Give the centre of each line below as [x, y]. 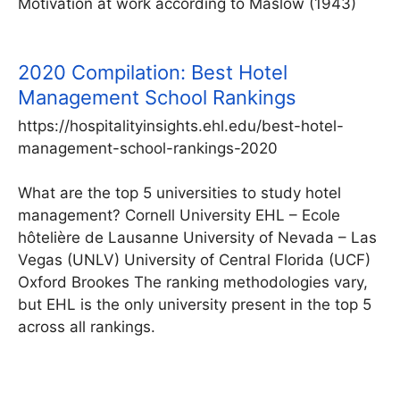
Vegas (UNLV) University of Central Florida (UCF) [194, 260]
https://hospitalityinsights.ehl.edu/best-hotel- [181, 125]
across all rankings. [87, 327]
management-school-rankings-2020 [148, 148]
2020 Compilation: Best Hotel [153, 72]
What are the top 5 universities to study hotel [179, 193]
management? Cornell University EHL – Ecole [179, 216]
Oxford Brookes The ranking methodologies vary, [193, 283]
